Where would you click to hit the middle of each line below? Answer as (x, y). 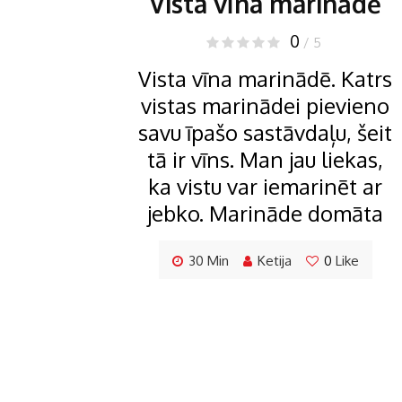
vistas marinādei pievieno (265, 106)
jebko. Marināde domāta (265, 214)
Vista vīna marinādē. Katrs (265, 79)
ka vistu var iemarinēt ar (265, 187)
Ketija (274, 261)
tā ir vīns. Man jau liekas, (265, 160)
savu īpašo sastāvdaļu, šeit (265, 133)
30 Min (208, 261)
